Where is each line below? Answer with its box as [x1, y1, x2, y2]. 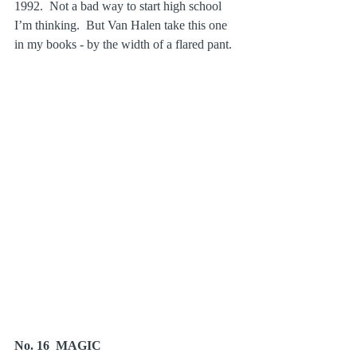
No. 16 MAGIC [14, 339, 101, 353]
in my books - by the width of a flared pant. [14, 37, 232, 51]
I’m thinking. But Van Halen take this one [14, 18, 230, 32]
